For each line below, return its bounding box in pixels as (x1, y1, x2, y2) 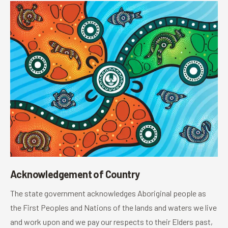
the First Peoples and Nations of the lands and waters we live (10, 203, 217, 213)
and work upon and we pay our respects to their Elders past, (10, 217, 213, 227)
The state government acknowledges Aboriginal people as (10, 188, 206, 198)
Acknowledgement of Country (10, 168, 140, 181)
